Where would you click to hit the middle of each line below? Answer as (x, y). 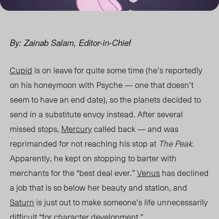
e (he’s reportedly (171, 70)
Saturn (22, 202)
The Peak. (176, 143)
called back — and (128, 129)
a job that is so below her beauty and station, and (99, 187)
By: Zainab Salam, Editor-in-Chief (70, 43)
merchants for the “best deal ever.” (73, 173)
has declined (184, 173)
